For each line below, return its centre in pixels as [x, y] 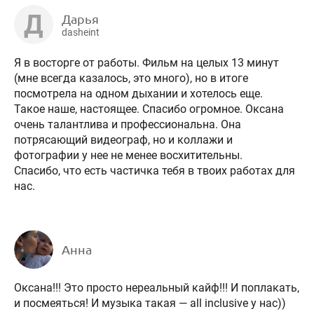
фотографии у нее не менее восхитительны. [128, 155]
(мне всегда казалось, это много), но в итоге [131, 78]
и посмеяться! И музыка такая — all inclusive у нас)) [150, 303]
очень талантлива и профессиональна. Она [128, 124]
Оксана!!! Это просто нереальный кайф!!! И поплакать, [157, 288]
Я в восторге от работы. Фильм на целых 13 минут [146, 62]
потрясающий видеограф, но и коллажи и [123, 139]
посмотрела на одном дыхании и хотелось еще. [138, 93]
